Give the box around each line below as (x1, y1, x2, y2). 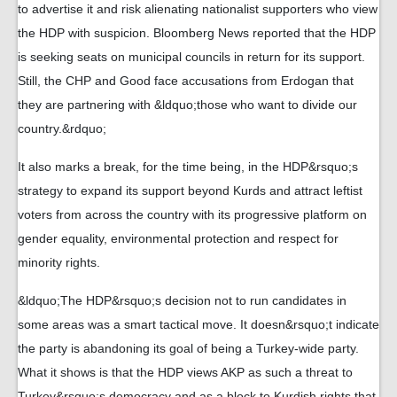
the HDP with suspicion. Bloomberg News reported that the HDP (18, 26, 376, 40)
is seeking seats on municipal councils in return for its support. (18, 50, 365, 64)
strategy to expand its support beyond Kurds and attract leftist (18, 183, 362, 198)
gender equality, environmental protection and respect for (18, 231, 339, 245)
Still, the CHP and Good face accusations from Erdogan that (18, 74, 354, 88)
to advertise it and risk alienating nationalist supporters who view (18, 2, 378, 16)
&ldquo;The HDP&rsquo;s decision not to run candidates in (18, 293, 346, 307)
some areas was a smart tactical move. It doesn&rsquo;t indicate (18, 317, 379, 331)
